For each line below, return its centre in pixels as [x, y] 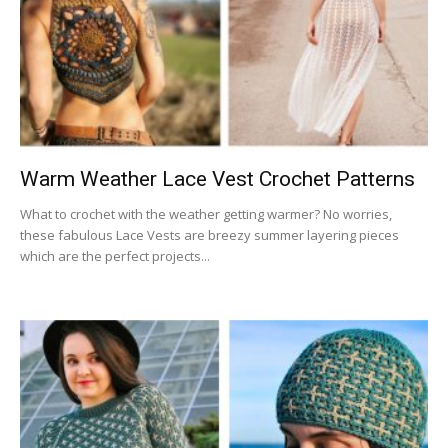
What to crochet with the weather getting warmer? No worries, [206, 213]
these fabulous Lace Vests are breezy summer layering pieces [209, 234]
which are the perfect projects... [115, 255]
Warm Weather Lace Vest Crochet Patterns [217, 178]
